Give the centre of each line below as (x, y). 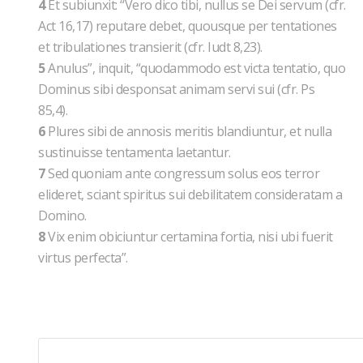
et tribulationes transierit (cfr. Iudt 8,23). (152, 47)
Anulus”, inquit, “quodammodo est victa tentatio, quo (195, 68)
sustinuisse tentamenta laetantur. (136, 152)
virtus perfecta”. (83, 258)
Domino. (64, 216)
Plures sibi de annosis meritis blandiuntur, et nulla (188, 131)
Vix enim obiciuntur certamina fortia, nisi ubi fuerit (189, 237)
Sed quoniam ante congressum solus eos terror (182, 173)
